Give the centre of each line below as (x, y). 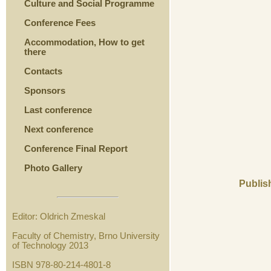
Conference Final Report (76, 149)
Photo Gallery (53, 168)
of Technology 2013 (50, 246)
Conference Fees (60, 23)
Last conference (58, 110)
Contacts (43, 71)
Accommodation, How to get (84, 42)
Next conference (59, 129)
